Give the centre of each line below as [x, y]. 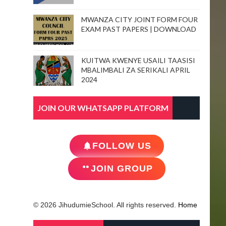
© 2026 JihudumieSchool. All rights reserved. [106, 205]
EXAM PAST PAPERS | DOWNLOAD [139, 29]
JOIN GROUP [122, 168]
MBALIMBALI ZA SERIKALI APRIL [136, 70]
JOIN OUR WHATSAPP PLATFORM [103, 107]
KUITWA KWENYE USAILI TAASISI [138, 60]
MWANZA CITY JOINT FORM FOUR [139, 19]
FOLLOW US [122, 146]
